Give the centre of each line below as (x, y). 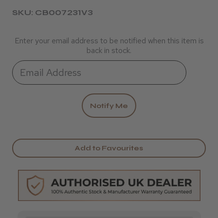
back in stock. (109, 50)
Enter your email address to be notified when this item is (109, 41)
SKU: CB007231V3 (53, 12)
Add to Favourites (109, 148)
